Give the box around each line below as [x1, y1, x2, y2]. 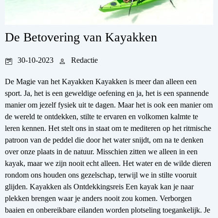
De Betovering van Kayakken [5, 30, 157, 44]
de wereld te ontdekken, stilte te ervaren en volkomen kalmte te [5, 112, 198, 121]
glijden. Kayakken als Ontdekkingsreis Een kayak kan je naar [5, 182, 194, 191]
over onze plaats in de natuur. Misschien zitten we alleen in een [5, 147, 198, 156]
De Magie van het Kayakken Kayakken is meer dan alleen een [5, 77, 197, 86]
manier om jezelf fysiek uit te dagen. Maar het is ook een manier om [5, 100, 213, 109]
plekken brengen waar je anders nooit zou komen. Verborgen [5, 194, 192, 202]
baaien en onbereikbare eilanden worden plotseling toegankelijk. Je [5, 205, 210, 214]
